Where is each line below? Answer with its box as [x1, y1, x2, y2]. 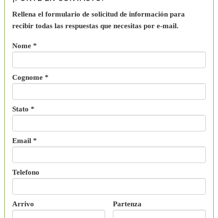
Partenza [112, 200, 142, 208]
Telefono [12, 168, 39, 176]
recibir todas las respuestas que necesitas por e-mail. [12, 21, 179, 30]
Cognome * [12, 73, 49, 81]
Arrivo [12, 200, 34, 208]
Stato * [12, 105, 35, 113]
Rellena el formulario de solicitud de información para [12, 10, 185, 18]
